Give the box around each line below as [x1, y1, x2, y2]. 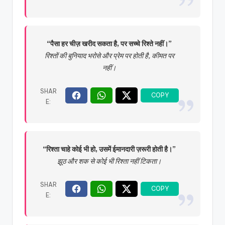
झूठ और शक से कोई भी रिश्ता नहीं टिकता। [57, 157, 162, 166]
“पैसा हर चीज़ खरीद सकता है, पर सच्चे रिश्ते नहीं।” [47, 39, 172, 49]
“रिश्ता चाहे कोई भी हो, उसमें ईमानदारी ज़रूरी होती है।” [43, 145, 176, 154]
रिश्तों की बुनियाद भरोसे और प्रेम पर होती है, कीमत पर [44, 51, 174, 61]
